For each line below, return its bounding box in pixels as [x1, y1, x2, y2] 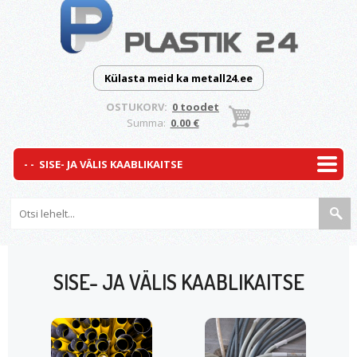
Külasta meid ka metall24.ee [104, 71, 253, 85]
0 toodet [172, 100, 219, 114]
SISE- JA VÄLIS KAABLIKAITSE [53, 269, 304, 295]
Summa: [126, 116, 171, 130]
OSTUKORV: [106, 100, 172, 114]
